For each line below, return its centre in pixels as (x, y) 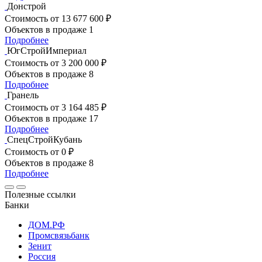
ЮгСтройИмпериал (47, 50)
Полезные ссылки (40, 194)
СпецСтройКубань (44, 139)
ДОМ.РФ (46, 225)
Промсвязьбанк (59, 235)
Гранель (23, 95)
